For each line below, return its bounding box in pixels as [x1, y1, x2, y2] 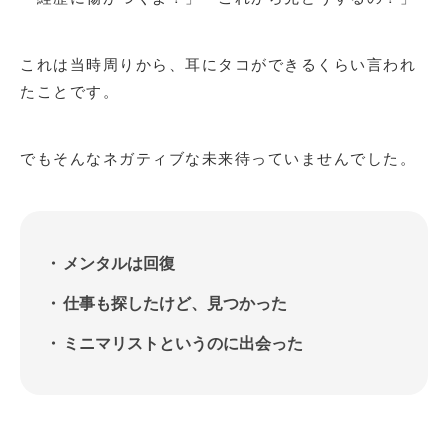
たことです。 [20, 80, 119, 101]
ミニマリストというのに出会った [63, 331, 304, 354]
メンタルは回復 [63, 251, 176, 274]
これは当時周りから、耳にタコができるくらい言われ [20, 53, 416, 74]
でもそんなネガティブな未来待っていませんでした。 [20, 147, 416, 168]
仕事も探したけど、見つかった [63, 291, 288, 314]
